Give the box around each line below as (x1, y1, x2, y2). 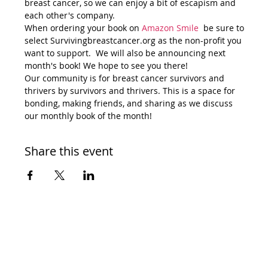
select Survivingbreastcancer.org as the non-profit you (24, 34, 244, 46)
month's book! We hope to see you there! (24, 59, 190, 71)
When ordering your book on (24, 22, 142, 33)
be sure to (200, 22, 246, 33)
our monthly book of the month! (24, 109, 152, 121)
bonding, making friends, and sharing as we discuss (24, 97, 235, 109)
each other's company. (24, 9, 117, 21)
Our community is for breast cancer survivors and (24, 72, 227, 84)
